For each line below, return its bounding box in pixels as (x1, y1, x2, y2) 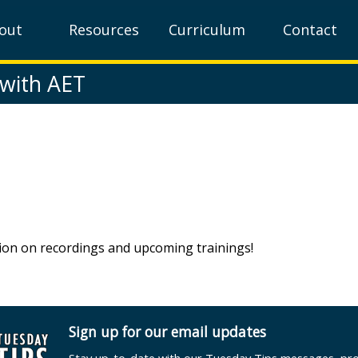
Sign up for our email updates (69, 322, 266, 341)
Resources (69, 20, 139, 39)
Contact (283, 20, 337, 39)
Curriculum (169, 20, 245, 39)
